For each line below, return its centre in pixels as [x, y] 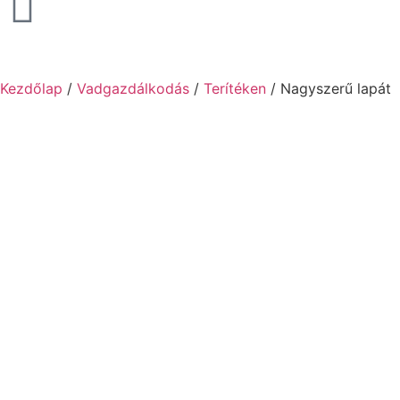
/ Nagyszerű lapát [329, 88]
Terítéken [235, 88]
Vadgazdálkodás [133, 88]
